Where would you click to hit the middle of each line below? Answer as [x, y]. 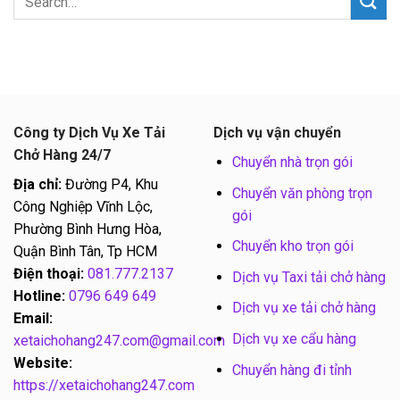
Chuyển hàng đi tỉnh [292, 370]
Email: [33, 319]
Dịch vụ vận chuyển [277, 133]
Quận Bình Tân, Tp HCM [85, 252]
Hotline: [39, 296]
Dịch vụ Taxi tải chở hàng [308, 277]
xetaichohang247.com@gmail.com [119, 341]
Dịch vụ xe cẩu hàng [294, 339]
